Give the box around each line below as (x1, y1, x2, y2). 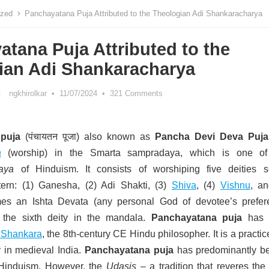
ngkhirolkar (9, 89, 47, 98)
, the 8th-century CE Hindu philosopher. (41, 229, 211, 239)
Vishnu (220, 180, 250, 190)
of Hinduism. (14, 164, 79, 174)
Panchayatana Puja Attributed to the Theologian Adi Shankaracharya (25, 9, 262, 18)
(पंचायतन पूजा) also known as (20, 131, 155, 142)
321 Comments (110, 89, 163, 98)
